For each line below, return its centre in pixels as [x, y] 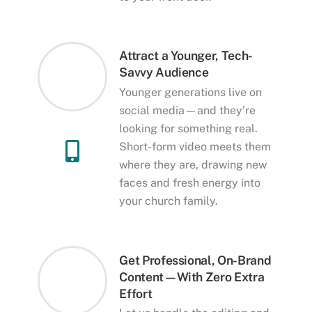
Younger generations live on [191, 92]
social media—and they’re [188, 110]
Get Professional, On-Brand [195, 260]
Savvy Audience [164, 72]
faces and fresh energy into [190, 183]
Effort [136, 293]
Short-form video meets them [195, 147]
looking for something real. [189, 128]
